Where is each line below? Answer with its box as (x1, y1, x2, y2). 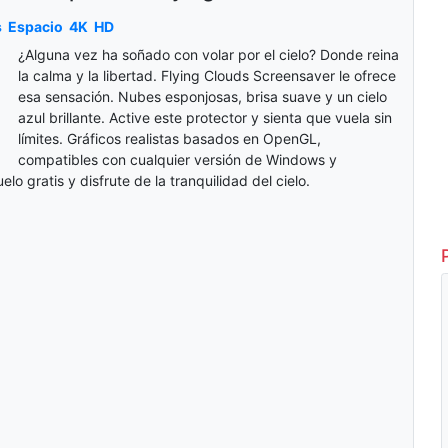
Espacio (7, 18, 63, 36)
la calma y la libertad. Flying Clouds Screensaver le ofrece (17, 67, 396, 85)
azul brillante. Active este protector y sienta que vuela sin (17, 109, 392, 127)
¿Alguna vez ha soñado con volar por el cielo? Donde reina (17, 46, 399, 64)
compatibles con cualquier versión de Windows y (17, 151, 337, 169)
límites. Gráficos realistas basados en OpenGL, (17, 130, 321, 148)
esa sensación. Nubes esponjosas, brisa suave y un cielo (17, 88, 387, 106)
